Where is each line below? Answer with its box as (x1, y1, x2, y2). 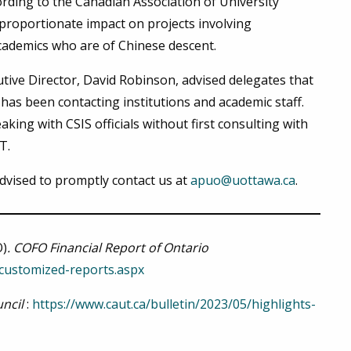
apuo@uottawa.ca (190, 172, 295, 190)
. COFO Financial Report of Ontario (7, 239, 208, 257)
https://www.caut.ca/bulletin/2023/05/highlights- (32, 295, 316, 313)
